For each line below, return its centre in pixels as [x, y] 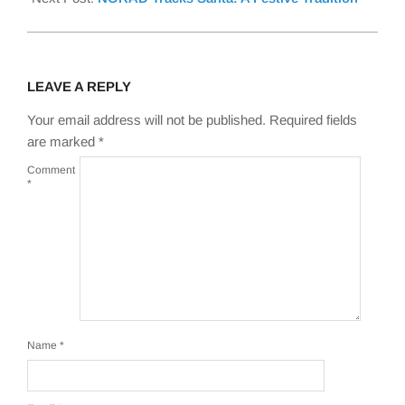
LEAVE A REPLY [79, 86]
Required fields [313, 119]
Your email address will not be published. [146, 119]
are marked [63, 141]
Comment [51, 170]
